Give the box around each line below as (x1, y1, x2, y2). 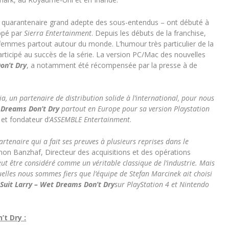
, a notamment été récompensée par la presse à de (27, 60, 198, 70)
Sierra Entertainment (24, 28, 92, 38)
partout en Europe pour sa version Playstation (61, 103, 210, 113)
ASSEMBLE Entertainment (50, 114, 130, 124)
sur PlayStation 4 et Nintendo (114, 179, 210, 190)
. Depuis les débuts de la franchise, (91, 28, 207, 38)
